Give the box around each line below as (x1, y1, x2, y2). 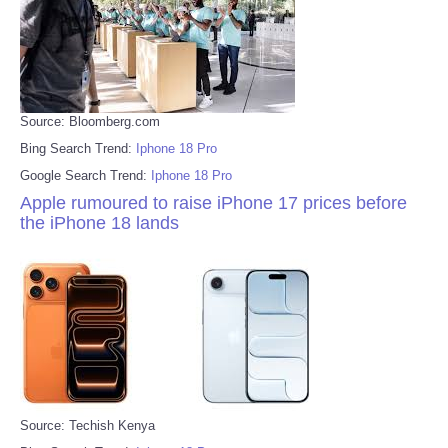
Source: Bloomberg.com (20, 113, 160, 129)
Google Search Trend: (20, 167, 151, 183)
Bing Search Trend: (20, 140, 136, 156)
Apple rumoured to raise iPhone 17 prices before (20, 192, 407, 213)
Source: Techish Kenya (20, 417, 155, 433)
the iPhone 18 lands (20, 212, 179, 233)
